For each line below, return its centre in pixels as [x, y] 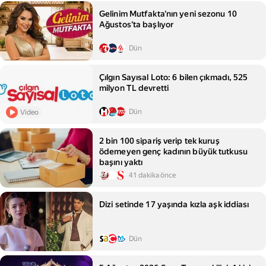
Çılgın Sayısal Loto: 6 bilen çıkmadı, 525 [174, 77]
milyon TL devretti [134, 88]
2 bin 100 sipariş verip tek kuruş [159, 141]
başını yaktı [121, 162]
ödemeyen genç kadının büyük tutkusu [173, 151]
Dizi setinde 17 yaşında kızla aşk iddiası [174, 204]
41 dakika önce [153, 175]
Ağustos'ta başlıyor [137, 24]
